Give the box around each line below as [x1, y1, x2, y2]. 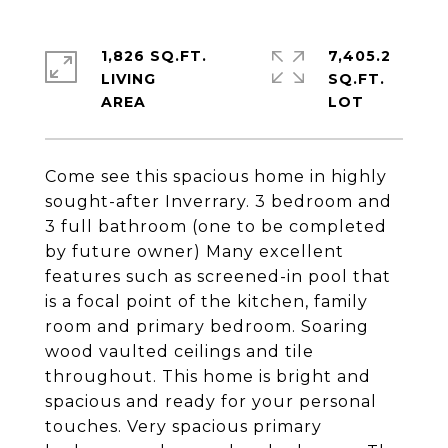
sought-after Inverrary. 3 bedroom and [45, 192, 392, 211]
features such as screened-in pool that [45, 267, 391, 286]
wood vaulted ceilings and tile [45, 342, 314, 361]
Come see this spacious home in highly [45, 167, 387, 186]
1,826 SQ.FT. [101, 47, 207, 65]
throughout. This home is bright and [45, 367, 371, 386]
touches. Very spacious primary [45, 417, 322, 436]
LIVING [101, 70, 156, 88]
